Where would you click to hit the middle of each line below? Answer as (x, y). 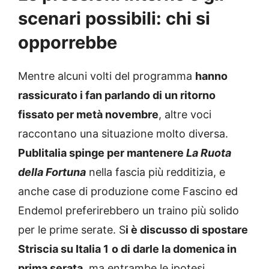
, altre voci (185, 115)
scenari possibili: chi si (114, 19)
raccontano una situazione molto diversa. (123, 134)
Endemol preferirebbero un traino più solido (128, 211)
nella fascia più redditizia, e (156, 172)
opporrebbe (68, 43)
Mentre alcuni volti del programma (107, 76)
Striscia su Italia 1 (63, 249)
